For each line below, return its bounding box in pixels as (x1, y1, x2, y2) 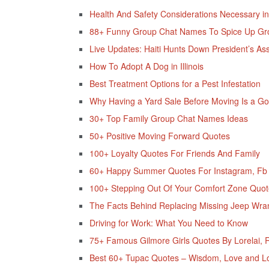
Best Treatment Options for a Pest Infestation (89, 77, 261, 90)
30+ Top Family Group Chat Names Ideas (89, 112, 248, 125)
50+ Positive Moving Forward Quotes (89, 130, 230, 142)
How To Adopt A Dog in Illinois (89, 60, 204, 73)
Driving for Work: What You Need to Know (89, 217, 248, 229)
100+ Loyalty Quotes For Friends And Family (89, 147, 260, 160)
